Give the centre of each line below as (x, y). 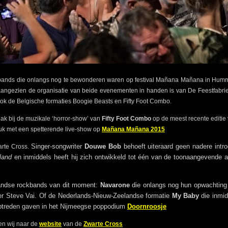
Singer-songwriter (58, 147)
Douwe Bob (103, 147)
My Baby (187, 196)
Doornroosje (147, 207)
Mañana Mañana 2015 (133, 130)
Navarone (115, 185)
